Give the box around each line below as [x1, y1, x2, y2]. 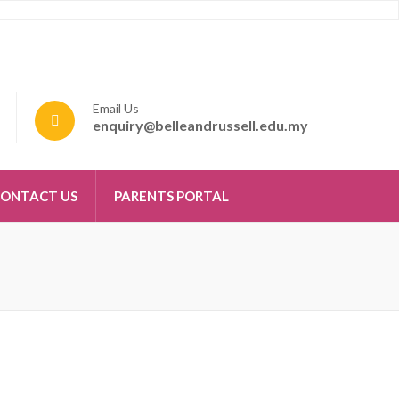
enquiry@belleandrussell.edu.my [93, 117, 308, 134]
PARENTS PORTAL [114, 188, 229, 204]
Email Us [93, 101, 139, 116]
